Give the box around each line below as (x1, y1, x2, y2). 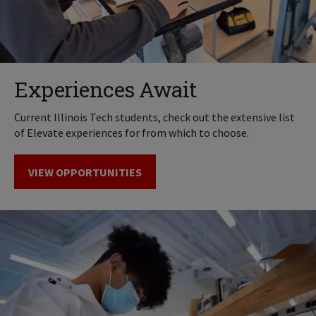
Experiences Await (14, 75, 197, 104)
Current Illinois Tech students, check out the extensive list (14, 110, 295, 125)
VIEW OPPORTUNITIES (28, 164, 142, 179)
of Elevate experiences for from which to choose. (14, 126, 249, 140)
